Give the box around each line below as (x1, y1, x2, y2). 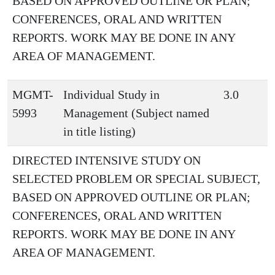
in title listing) (63, 125, 136, 138)
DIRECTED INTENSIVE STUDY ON (12, 153, 201, 167)
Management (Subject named (63, 106, 209, 120)
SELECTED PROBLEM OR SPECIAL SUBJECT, (12, 172, 260, 185)
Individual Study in (63, 88, 160, 101)
